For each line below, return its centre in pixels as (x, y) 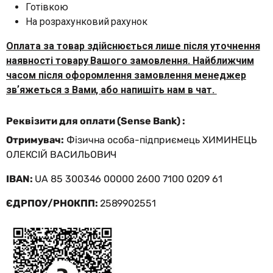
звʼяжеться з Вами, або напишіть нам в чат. (112, 90)
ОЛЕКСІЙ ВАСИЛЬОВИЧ (62, 154)
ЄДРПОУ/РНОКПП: (53, 203)
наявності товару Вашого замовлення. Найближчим (130, 61)
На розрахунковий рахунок (87, 22)
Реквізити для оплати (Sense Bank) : (97, 121)
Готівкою (47, 7)
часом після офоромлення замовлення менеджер (126, 75)
